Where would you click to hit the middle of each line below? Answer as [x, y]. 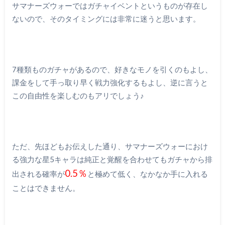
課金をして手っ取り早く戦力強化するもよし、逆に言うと [110, 82]
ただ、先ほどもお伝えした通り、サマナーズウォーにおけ [110, 146]
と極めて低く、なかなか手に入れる [147, 174]
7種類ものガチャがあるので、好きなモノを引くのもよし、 [112, 69]
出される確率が [38, 174]
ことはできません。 [46, 188]
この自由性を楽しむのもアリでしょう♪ [78, 95]
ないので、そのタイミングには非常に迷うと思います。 [106, 18]
